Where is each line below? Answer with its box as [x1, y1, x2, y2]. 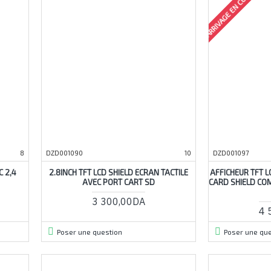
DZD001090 [45, 148, 83, 157]
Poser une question [56, 227, 122, 236]
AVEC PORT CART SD [82, 177, 155, 187]
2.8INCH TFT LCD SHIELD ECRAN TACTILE [48, 167, 188, 177]
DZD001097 [212, 148, 249, 157]
